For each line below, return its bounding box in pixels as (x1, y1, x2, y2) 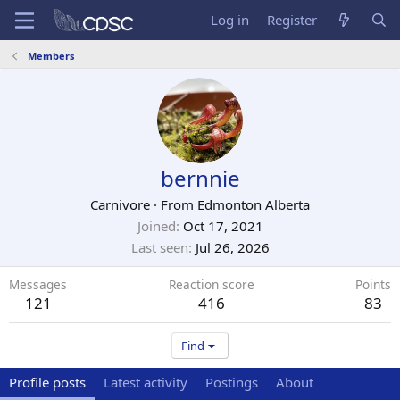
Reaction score (168, 276, 254, 293)
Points (355, 276, 391, 293)
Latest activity (104, 373, 187, 391)
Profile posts (9, 373, 86, 391)
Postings (205, 373, 258, 391)
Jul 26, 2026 (195, 238, 270, 256)
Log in (211, 11, 250, 29)
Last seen (130, 238, 188, 256)
